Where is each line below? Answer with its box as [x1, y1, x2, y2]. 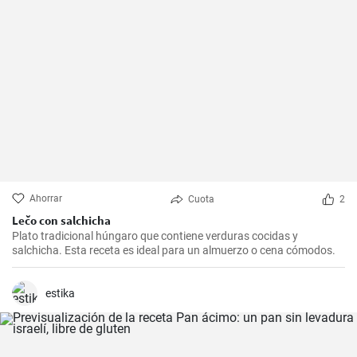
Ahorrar [29, 193, 62, 204]
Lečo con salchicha [12, 213, 111, 228]
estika [45, 287, 75, 300]
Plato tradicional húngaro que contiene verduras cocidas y [12, 229, 298, 242]
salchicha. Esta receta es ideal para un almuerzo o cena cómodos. [12, 244, 335, 257]
